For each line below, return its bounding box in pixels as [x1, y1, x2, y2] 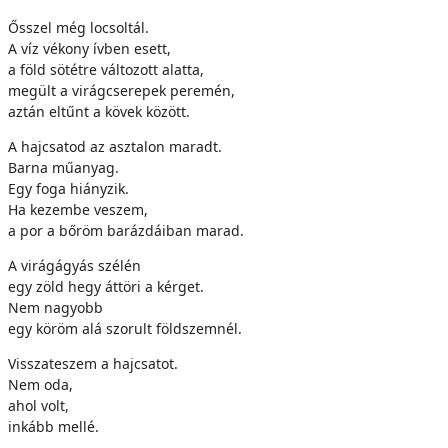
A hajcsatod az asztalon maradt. [8, 137, 222, 156]
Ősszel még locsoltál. [8, 18, 149, 37]
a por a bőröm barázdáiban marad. [8, 221, 244, 240]
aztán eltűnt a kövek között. [8, 102, 190, 121]
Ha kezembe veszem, [8, 200, 148, 219]
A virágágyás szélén [8, 256, 141, 275]
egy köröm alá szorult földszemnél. [8, 319, 242, 338]
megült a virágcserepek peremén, [8, 81, 235, 100]
